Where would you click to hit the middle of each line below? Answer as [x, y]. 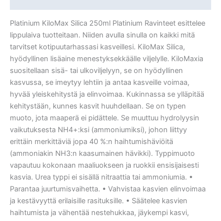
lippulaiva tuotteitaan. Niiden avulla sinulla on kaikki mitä [102, 35]
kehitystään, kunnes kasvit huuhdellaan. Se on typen [98, 106]
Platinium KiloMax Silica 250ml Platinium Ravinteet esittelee [108, 23]
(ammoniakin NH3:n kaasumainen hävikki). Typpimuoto [102, 153]
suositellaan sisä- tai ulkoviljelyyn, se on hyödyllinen [96, 70]
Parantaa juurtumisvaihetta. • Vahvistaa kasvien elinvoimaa [108, 189]
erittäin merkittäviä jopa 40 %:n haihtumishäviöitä [92, 141]
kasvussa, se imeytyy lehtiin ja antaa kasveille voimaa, [100, 82]
